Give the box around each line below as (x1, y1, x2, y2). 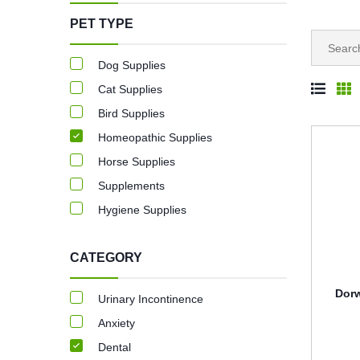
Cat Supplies (98, 83, 162, 96)
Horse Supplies (98, 155, 175, 168)
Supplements (98, 179, 165, 192)
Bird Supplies (98, 107, 165, 120)
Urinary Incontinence (98, 292, 203, 305)
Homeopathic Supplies (98, 131, 212, 144)
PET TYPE (70, 17, 133, 31)
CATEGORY (70, 251, 142, 264)
